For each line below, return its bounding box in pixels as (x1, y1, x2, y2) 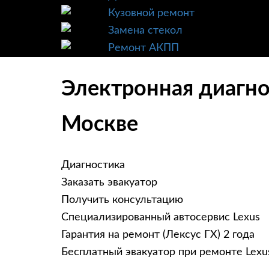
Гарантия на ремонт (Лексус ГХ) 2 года (61, 229, 255, 241)
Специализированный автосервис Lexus (61, 212, 260, 223)
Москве (61, 113, 138, 136)
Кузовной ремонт (108, 8, 195, 19)
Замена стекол (108, 25, 183, 36)
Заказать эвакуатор (61, 177, 157, 189)
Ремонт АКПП (108, 43, 179, 53)
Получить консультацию (61, 195, 183, 206)
